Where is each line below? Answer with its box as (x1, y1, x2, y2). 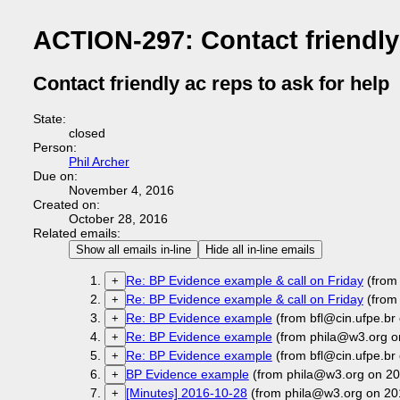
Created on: (32, 197, 100, 212)
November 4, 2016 (68, 183, 174, 197)
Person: (32, 140, 77, 154)
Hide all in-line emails (204, 243, 315, 256)
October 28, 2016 (68, 212, 168, 226)
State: (32, 112, 66, 126)
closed (68, 126, 105, 140)
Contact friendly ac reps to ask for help (32, 72, 389, 96)
